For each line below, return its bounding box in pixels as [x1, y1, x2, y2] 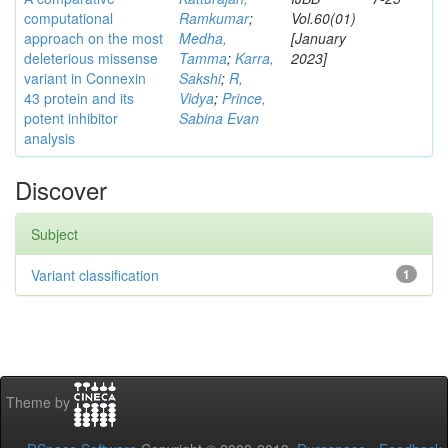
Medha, [179, 28, 227, 48]
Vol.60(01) [291, 8, 356, 28]
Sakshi [179, 68, 221, 88]
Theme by [6, 392, 74, 413]
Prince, [222, 88, 266, 108]
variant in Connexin [24, 68, 146, 88]
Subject [31, 224, 78, 244]
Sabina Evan [179, 108, 259, 128]
